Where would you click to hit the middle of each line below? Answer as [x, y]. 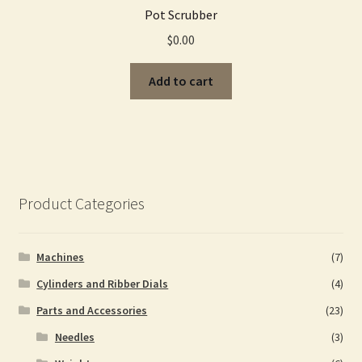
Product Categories [81, 203]
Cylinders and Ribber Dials [103, 283]
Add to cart [181, 80]
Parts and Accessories [92, 310]
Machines [61, 257]
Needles [74, 337]
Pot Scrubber [181, 15]
